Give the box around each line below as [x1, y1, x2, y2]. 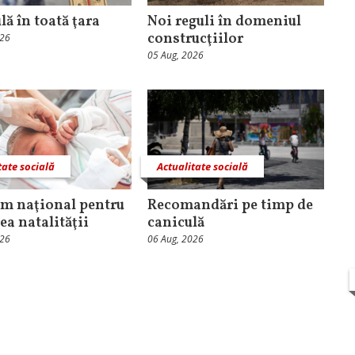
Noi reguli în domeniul [147, 12, 301, 32]
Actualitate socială [156, 158, 248, 174]
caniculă [147, 212, 204, 233]
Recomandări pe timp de [147, 195, 313, 216]
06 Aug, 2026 [147, 231, 204, 246]
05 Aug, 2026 [147, 48, 204, 63]
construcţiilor [147, 29, 243, 50]
